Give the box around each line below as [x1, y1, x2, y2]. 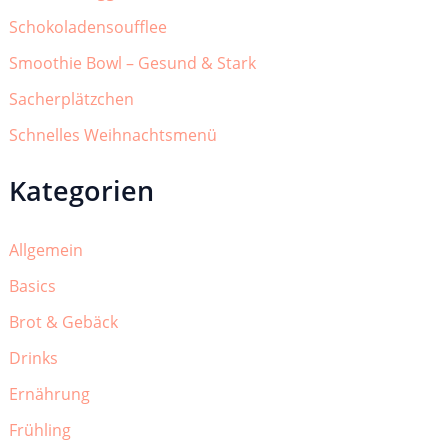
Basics [8, 275, 56, 298]
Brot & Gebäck [8, 311, 118, 334]
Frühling [8, 419, 71, 442]
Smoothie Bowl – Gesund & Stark [8, 51, 256, 74]
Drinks [8, 347, 58, 370]
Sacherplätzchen [8, 87, 134, 110]
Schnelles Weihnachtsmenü [8, 123, 217, 146]
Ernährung [8, 383, 90, 406]
